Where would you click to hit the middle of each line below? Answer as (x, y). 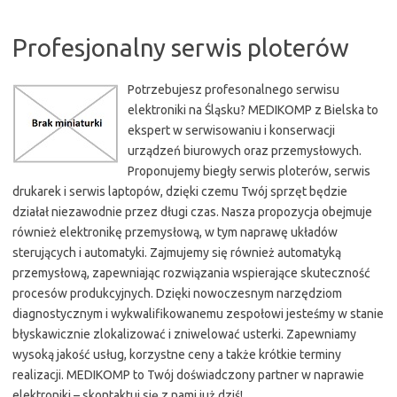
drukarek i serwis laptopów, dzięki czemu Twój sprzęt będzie (180, 191)
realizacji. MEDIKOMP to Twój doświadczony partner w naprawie (188, 375)
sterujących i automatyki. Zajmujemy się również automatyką (177, 253)
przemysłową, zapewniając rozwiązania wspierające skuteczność (191, 273)
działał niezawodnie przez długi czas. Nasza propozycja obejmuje (192, 212)
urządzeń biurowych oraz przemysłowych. (245, 151)
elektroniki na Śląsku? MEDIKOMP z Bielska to (253, 110)
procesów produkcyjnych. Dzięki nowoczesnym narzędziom (177, 293)
